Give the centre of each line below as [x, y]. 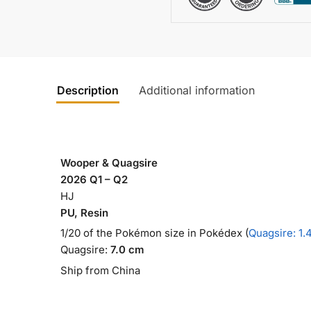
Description [87, 91]
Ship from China [101, 270]
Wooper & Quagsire [109, 162]
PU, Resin [84, 212]
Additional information [196, 91]
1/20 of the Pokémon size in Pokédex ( [154, 233]
